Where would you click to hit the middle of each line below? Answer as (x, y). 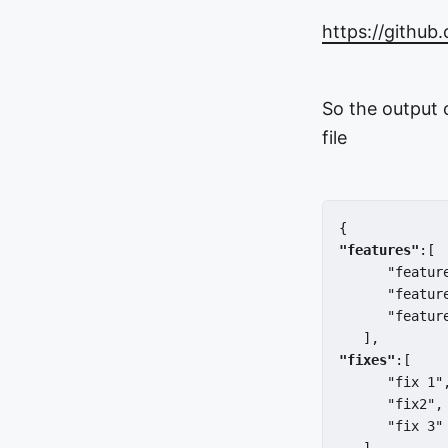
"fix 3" (391, 426)
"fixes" (367, 360)
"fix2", (391, 404)
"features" (379, 250)
